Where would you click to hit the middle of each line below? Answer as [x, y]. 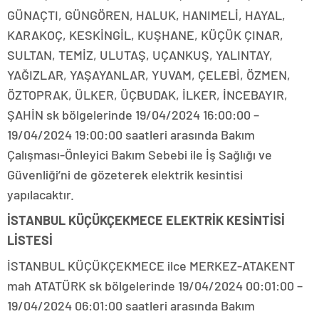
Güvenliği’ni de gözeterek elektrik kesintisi [125, 175]
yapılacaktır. [41, 195]
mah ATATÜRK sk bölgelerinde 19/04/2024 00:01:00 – [155, 286]
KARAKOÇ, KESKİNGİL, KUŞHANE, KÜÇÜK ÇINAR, [145, 35]
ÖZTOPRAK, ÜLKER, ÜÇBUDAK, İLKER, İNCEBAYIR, [147, 95]
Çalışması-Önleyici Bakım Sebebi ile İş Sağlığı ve [140, 155]
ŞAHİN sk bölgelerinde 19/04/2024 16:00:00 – [133, 115]
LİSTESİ [30, 240]
